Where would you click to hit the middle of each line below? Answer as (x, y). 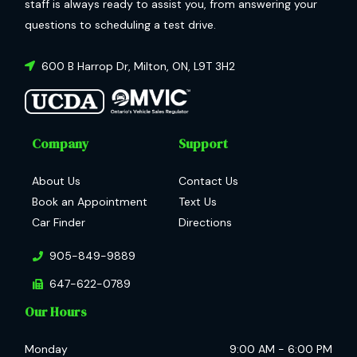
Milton (150, 66)
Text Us (198, 202)
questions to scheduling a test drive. (120, 24)
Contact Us (208, 181)
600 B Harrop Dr (85, 66)
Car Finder (59, 223)
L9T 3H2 (214, 66)
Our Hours (56, 312)
